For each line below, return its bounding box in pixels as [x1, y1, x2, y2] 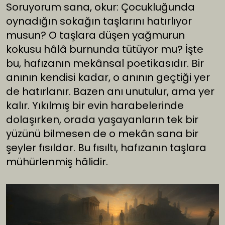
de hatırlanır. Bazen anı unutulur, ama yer [6, 84, 214, 99]
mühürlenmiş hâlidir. [6, 155, 108, 169]
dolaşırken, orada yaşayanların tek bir [6, 113, 198, 127]
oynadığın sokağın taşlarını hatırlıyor [6, 14, 192, 29]
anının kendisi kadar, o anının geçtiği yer [6, 70, 210, 85]
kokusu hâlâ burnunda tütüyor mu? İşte [6, 42, 203, 57]
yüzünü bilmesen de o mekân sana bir [6, 127, 198, 141]
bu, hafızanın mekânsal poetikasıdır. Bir [6, 56, 204, 71]
